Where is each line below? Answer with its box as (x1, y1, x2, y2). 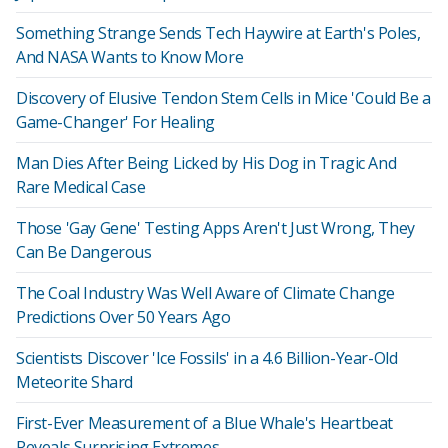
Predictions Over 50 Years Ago (16, 306, 231, 328)
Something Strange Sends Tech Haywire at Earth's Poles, (16, 22, 421, 44)
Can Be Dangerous (16, 241, 152, 263)
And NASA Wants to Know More (16, 46, 244, 68)
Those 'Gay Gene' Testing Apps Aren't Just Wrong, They (16, 217, 415, 239)
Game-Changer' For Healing (16, 111, 216, 133)
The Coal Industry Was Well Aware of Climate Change (16, 282, 396, 304)
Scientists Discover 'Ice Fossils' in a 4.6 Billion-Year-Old (16, 347, 398, 369)
